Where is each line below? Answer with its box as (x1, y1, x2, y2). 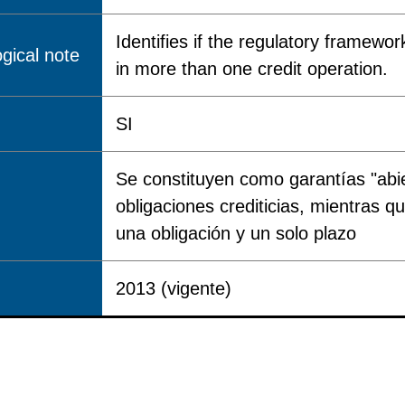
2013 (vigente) (116, 278, 231, 298)
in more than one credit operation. (116, 59, 388, 79)
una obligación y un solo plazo (116, 223, 356, 243)
